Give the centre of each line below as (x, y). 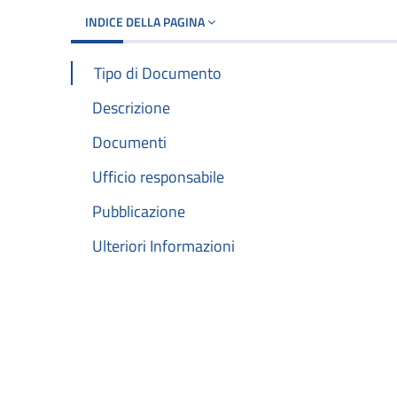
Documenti (129, 142)
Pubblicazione (139, 212)
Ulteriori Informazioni (163, 246)
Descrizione (131, 107)
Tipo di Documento (158, 73)
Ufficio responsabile (158, 177)
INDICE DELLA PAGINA (146, 21)
